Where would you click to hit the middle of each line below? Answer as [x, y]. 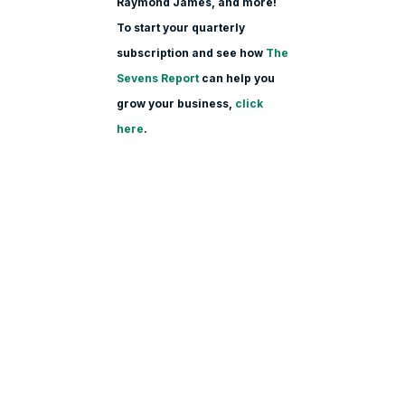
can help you [236, 78]
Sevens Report [157, 78]
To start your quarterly [180, 27]
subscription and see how [191, 52]
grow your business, [175, 103]
